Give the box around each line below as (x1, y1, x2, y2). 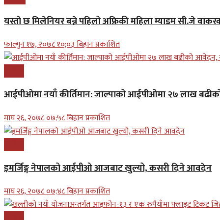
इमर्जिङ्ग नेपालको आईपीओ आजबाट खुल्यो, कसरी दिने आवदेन (4, 160, 212, 176)
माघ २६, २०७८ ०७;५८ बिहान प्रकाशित (4, 111, 110, 125)
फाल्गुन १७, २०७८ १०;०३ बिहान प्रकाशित (4, 38, 120, 52)
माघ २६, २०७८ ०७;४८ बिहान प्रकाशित (4, 185, 110, 198)
